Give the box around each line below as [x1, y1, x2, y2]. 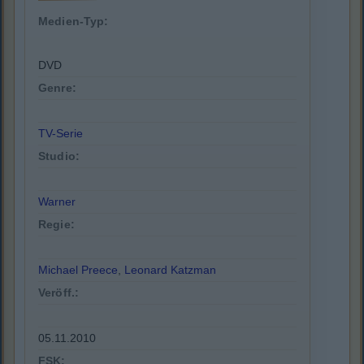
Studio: [38, 149, 80, 163]
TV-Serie [38, 127, 83, 141]
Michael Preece [38, 263, 118, 277]
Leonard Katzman [124, 263, 216, 277]
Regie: [38, 218, 75, 232]
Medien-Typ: [38, 15, 109, 28]
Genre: [38, 81, 76, 95]
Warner [38, 195, 76, 209]
